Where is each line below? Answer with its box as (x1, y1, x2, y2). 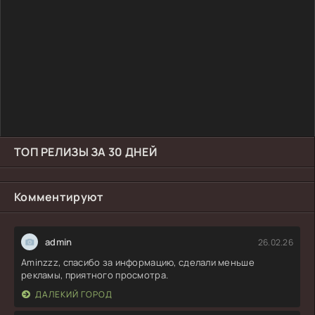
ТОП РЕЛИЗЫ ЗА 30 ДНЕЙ (14, 144, 157, 160)
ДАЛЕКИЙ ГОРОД (35, 288, 112, 301)
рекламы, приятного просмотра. (21, 269, 169, 282)
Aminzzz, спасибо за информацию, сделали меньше (21, 256, 255, 269)
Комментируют (14, 189, 104, 205)
